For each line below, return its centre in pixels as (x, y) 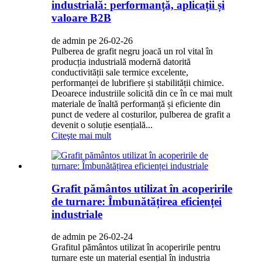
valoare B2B (81, 18)
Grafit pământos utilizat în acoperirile (142, 188)
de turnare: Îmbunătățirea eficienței (137, 201)
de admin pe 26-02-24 (92, 237)
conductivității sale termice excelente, (120, 72)
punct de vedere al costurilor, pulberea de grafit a (141, 114)
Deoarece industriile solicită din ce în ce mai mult (142, 93)
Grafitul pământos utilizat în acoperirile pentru (136, 247)
